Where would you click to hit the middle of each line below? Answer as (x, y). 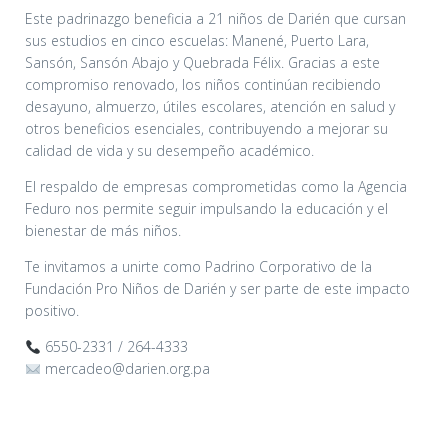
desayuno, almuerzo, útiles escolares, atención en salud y (210, 107)
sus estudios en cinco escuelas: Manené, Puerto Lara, (197, 41)
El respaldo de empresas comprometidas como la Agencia (216, 187)
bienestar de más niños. (103, 231)
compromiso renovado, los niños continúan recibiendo (203, 85)
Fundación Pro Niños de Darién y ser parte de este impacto (217, 289)
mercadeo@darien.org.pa (125, 369)
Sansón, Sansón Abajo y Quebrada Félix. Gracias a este (202, 63)
